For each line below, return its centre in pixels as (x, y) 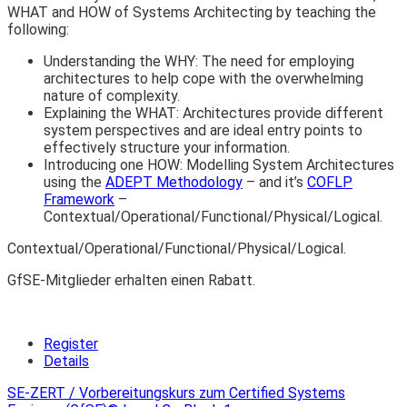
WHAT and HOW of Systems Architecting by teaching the (192, 13)
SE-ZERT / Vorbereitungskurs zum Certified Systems (176, 393)
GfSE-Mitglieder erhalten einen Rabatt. (131, 281)
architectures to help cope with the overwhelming (203, 79)
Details (66, 362)
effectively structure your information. (167, 148)
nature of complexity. (112, 96)
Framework (79, 200)
